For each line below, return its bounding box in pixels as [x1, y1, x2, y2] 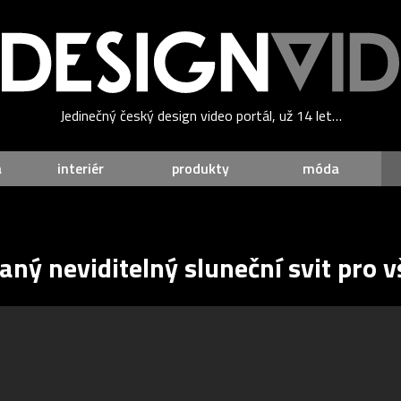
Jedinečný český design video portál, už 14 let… [59, 105, 342, 127]
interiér [56, 158, 104, 180]
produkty [171, 158, 229, 180]
